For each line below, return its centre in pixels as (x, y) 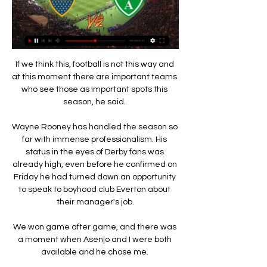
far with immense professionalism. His (94, 139)
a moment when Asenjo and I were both (94, 239)
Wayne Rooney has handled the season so (95, 127)
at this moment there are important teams (94, 77)
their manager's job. (95, 202)
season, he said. (95, 102)
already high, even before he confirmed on (94, 164)
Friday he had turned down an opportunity (94, 177)
